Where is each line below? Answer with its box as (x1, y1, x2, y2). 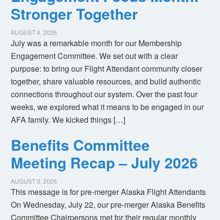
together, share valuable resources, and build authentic (11, 76, 201, 87)
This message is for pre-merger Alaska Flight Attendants (11, 186, 206, 198)
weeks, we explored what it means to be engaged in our (11, 101, 204, 113)
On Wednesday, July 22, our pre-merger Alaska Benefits (11, 199, 206, 211)
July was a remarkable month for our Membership (11, 37, 182, 49)
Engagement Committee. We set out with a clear (11, 50, 178, 62)
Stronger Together (11, 3, 138, 25)
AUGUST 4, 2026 (11, 28, 57, 37)
